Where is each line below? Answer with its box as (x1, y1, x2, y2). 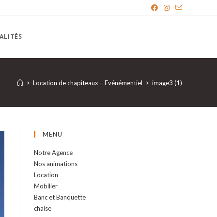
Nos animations (34, 160, 77, 168)
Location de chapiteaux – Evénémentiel (33, 78, 142, 87)
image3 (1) (152, 78, 182, 87)
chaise (34, 204, 51, 212)
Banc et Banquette (34, 193, 86, 201)
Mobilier (34, 182, 58, 190)
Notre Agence (34, 149, 73, 156)
